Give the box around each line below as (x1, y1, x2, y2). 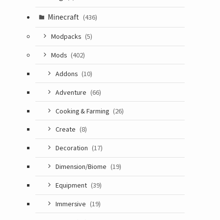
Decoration (55, 143, 89, 153)
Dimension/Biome (55, 162, 108, 171)
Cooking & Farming (55, 106, 110, 115)
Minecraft (47, 12, 81, 22)
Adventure (55, 87, 88, 97)
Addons (55, 68, 79, 78)
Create (55, 124, 77, 134)
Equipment (55, 180, 88, 190)
